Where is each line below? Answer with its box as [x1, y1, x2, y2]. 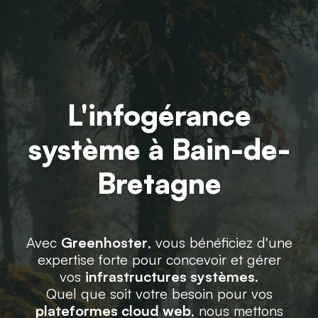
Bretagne [97, 165, 221, 201]
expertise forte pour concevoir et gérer [37, 251, 281, 268]
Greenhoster [60, 234, 148, 251]
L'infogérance [67, 97, 251, 133]
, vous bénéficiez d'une [147, 234, 292, 251]
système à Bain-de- [28, 131, 290, 167]
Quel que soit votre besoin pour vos [45, 285, 273, 302]
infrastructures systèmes [85, 268, 255, 285]
